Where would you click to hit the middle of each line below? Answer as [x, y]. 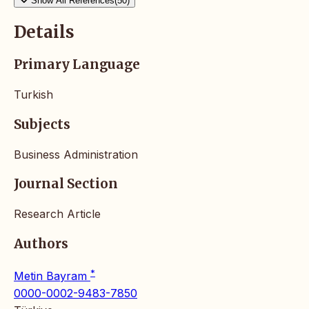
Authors [41, 243]
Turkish [33, 95]
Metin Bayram [52, 276]
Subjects [42, 124]
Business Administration [76, 154]
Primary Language [77, 65]
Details [44, 32]
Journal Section [66, 184]
